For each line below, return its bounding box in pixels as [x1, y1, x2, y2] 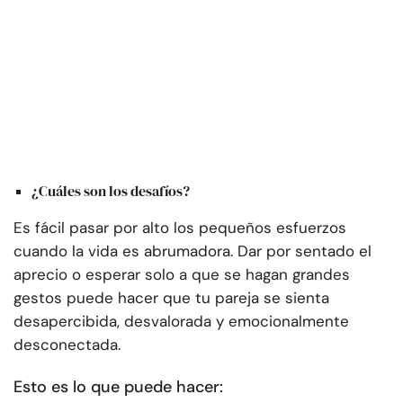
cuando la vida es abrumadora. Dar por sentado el [13, 240, 372, 261]
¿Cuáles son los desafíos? [31, 180, 190, 201]
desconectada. [13, 334, 121, 354]
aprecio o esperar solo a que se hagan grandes [13, 264, 350, 284]
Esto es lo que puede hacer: [13, 375, 223, 398]
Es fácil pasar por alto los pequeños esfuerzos [13, 217, 346, 237]
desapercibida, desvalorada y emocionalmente [13, 310, 349, 331]
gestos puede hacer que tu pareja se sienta [13, 287, 329, 308]
